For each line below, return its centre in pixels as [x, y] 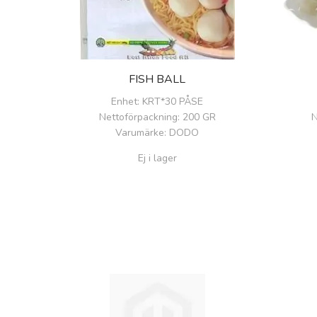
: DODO [181, 132]
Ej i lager [157, 158]
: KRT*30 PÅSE [170, 101]
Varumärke [140, 132]
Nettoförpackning [138, 117]
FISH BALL [157, 79]
